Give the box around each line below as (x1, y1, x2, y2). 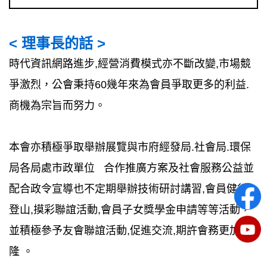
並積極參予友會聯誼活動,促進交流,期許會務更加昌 (9, 225, 251, 237)
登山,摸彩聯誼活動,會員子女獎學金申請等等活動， (9, 204, 251, 216)
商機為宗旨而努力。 (9, 100, 105, 112)
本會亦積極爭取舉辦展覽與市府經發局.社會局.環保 (9, 141, 251, 154)
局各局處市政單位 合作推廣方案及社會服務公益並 (9, 162, 254, 175)
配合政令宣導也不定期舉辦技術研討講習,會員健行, (9, 183, 251, 195)
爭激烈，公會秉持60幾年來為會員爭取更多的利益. (9, 79, 249, 91)
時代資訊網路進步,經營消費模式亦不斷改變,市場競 (9, 58, 251, 70)
